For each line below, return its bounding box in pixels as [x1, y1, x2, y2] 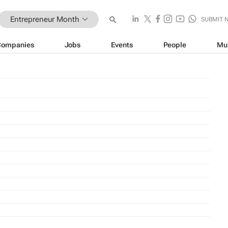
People [163, 40, 186, 49]
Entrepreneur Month [10, 14, 79, 24]
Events [111, 40, 133, 49]
